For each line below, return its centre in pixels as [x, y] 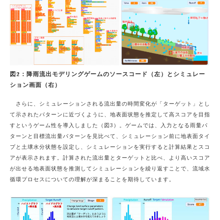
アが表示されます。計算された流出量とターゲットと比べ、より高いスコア [110, 158]
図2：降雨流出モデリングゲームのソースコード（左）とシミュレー [108, 74]
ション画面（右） [35, 85]
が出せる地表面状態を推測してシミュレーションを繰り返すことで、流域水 [110, 169]
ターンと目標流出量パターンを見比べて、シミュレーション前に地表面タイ [110, 137]
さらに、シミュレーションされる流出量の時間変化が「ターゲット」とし [110, 104]
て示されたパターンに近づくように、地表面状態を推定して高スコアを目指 [110, 115]
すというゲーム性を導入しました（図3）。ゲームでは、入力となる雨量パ [109, 126]
